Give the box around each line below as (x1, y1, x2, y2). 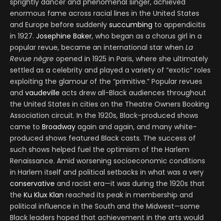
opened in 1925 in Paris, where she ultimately (54, 54, 208, 64)
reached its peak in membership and (64, 190, 193, 200)
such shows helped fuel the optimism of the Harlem (10, 145, 189, 155)
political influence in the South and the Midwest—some (10, 201, 200, 212)
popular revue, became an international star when (10, 42, 185, 53)
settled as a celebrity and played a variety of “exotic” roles (10, 65, 211, 75)
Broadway (42, 122, 75, 132)
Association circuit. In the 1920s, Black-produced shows (10, 110, 198, 121)
